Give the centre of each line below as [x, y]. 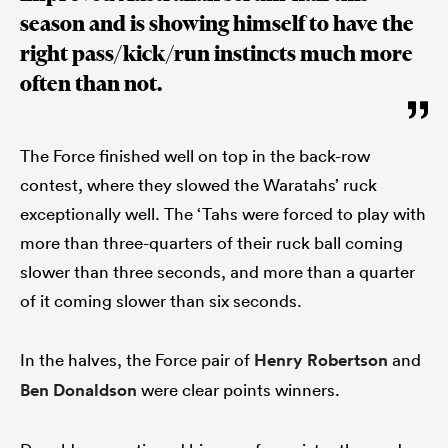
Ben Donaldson [78, 389]
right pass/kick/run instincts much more [216, 53]
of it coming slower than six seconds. [161, 300]
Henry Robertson [321, 359]
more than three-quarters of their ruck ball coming [211, 242]
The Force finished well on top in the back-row [195, 155]
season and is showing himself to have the [217, 23]
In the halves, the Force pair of [137, 359]
